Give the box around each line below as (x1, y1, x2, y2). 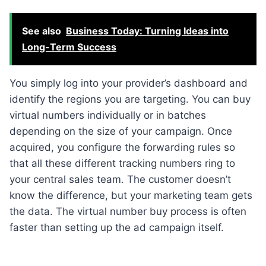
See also (22, 24, 61, 37)
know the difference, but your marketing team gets (9, 189, 252, 201)
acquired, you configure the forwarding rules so (9, 141, 235, 153)
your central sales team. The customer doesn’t (9, 173, 231, 185)
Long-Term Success (22, 40, 116, 53)
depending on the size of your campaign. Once (9, 125, 232, 137)
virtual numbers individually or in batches (9, 109, 206, 121)
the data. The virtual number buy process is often (9, 205, 246, 217)
